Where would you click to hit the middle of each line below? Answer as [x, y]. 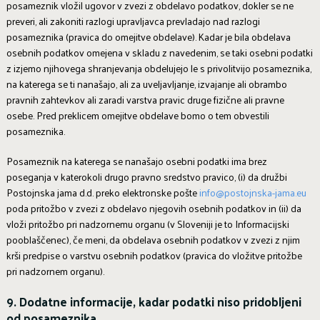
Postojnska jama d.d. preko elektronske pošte [102, 192]
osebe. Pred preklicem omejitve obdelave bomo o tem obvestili [137, 115]
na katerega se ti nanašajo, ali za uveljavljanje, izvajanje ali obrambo [146, 84]
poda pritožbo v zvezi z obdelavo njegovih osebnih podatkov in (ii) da [154, 208]
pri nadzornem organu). [55, 271]
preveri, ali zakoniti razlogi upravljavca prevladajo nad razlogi [133, 21]
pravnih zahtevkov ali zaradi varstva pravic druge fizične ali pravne [145, 99]
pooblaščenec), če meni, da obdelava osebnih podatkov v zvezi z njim [153, 239]
